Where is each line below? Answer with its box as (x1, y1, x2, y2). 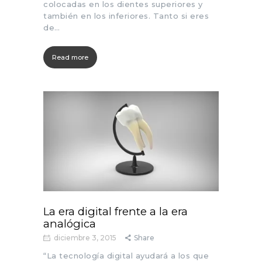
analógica (43, 216, 96, 230)
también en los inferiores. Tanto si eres (43, 11, 209, 21)
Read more (52, 53, 88, 62)
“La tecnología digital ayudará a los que (43, 250, 209, 260)
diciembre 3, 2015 (54, 233, 116, 242)
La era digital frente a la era (43, 204, 188, 218)
